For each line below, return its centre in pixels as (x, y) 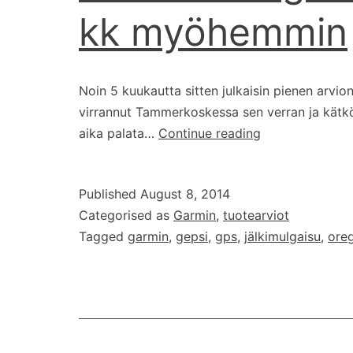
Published (110, 194)
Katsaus (283, 218)
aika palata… (119, 134)
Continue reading (210, 134)
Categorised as (126, 216)
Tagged (103, 237)
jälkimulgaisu (282, 237)
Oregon (282, 154)
